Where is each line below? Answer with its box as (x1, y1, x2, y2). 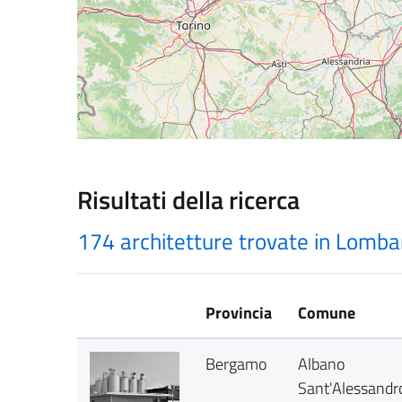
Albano (298, 352, 345, 376)
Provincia (205, 301, 273, 325)
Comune (298, 301, 356, 325)
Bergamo (205, 352, 267, 376)
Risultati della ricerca (77, 180, 300, 219)
